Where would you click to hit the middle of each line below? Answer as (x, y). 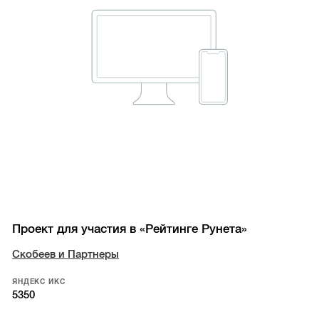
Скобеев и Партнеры (66, 255)
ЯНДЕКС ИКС (39, 282)
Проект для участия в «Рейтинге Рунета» (130, 229)
